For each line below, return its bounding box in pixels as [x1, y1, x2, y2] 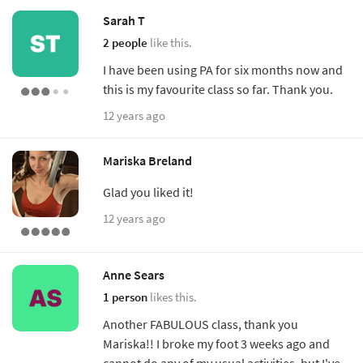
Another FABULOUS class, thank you [103, 315, 298, 332]
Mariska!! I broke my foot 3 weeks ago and [103, 335, 330, 352]
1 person [103, 288, 147, 305]
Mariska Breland [103, 152, 192, 169]
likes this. [147, 288, 197, 305]
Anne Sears [103, 266, 164, 283]
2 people [103, 34, 147, 50]
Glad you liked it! [103, 183, 194, 200]
